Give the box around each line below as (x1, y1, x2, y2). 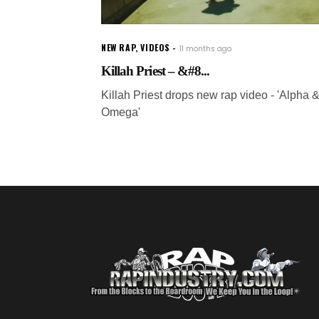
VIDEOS (140, 41, 171, 53)
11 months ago (179, 43, 232, 54)
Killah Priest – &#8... (101, 63, 210, 78)
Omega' (101, 105, 140, 118)
